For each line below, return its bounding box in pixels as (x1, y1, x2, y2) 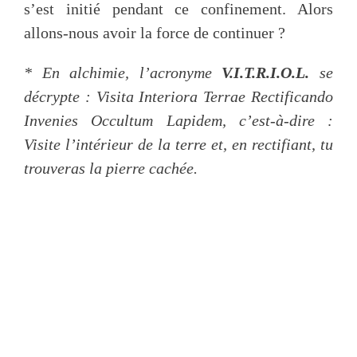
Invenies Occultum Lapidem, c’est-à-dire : (24, 112, 333, 130)
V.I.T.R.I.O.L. (222, 64, 310, 82)
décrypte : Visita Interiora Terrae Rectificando (24, 88, 333, 106)
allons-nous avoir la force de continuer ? (24, 24, 285, 42)
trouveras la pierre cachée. (24, 159, 198, 178)
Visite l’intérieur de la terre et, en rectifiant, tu (24, 135, 333, 154)
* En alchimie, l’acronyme (24, 64, 222, 82)
